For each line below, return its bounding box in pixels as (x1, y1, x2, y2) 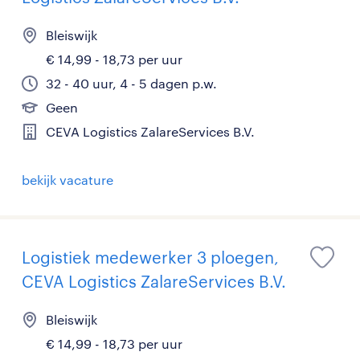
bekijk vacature (22, 172, 113, 188)
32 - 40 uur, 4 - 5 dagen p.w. (46, 76, 217, 92)
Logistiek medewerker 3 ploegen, (22, 247, 279, 268)
